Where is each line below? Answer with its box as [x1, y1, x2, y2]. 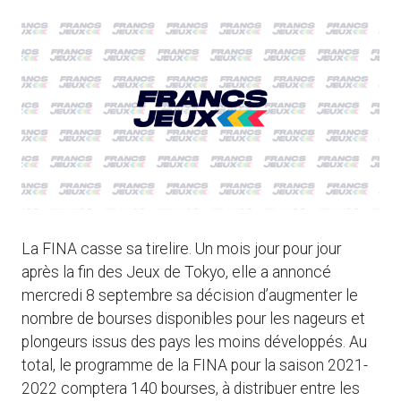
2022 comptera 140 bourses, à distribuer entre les [21, 380, 360, 398]
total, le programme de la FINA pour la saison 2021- [21, 356, 368, 375]
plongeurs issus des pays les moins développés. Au [21, 333, 367, 352]
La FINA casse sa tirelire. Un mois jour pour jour [21, 240, 341, 259]
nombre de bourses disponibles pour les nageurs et [21, 310, 365, 328]
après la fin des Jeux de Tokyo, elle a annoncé [21, 263, 331, 282]
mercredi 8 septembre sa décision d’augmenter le [21, 286, 358, 305]
